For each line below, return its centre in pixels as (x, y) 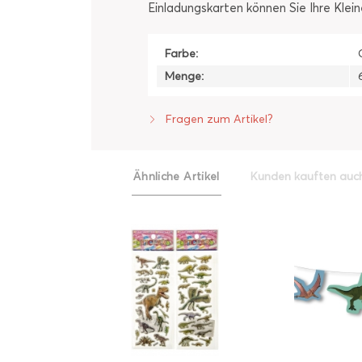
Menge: (184, 76)
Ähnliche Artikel (177, 177)
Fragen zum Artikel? (218, 119)
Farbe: (181, 54)
